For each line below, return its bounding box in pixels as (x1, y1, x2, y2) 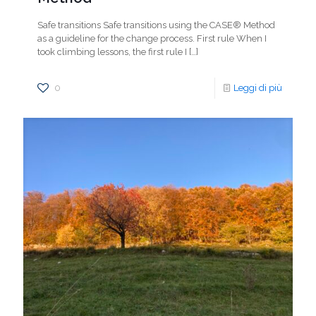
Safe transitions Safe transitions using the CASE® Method (37, 20, 275, 30)
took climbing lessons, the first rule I (37, 47, 187, 57)
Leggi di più (233, 83, 282, 93)
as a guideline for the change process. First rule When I (37, 33, 267, 44)
